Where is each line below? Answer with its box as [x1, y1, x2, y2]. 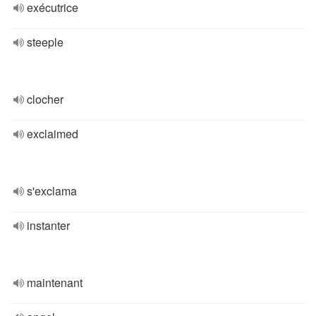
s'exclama [27, 183, 77, 199]
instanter [27, 217, 70, 233]
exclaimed [27, 126, 78, 142]
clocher [27, 91, 63, 107]
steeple [27, 34, 63, 50]
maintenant [27, 274, 83, 291]
